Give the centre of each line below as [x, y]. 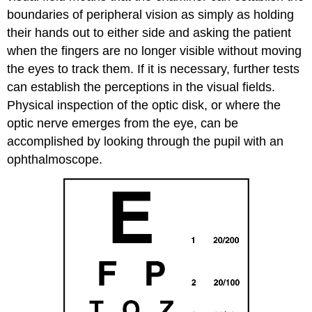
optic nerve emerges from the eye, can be [123, 123]
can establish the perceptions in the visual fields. [141, 87]
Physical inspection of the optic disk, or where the [144, 105]
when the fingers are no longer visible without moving [155, 50]
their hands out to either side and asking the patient [149, 32]
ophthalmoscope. [55, 159]
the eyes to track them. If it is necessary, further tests [154, 69]
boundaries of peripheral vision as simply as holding [151, 14]
